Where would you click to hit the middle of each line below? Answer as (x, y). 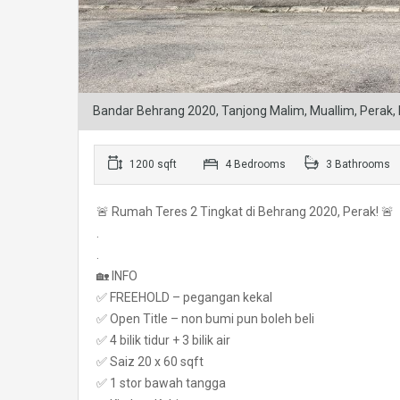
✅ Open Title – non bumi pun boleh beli (205, 319)
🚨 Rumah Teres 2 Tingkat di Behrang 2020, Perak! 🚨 (245, 212)
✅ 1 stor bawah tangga (161, 383)
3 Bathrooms (357, 164)
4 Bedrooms (254, 164)
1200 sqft (152, 164)
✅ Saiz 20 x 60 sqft (150, 362)
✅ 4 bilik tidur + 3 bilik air (163, 340)
